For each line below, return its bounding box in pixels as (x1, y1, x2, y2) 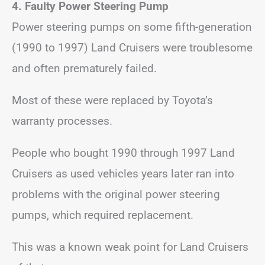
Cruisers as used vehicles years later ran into (12, 167, 234, 180)
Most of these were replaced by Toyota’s (12, 93, 213, 107)
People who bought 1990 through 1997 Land (12, 146, 235, 160)
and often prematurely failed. (12, 62, 157, 75)
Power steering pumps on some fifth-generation (12, 20, 252, 34)
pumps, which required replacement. (12, 208, 193, 222)
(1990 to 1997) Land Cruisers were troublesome (12, 41, 253, 54)
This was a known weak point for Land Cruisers (12, 240, 248, 254)
